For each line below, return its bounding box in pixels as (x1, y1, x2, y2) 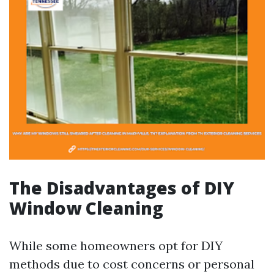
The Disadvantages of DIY (9, 176, 234, 199)
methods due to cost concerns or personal (9, 256, 254, 272)
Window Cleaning (9, 196, 163, 220)
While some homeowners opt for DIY (9, 238, 223, 253)
